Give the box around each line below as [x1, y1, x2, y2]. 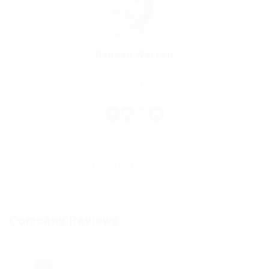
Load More [114, 160, 155, 171]
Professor [116, 65, 153, 74]
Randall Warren [95, 49, 174, 61]
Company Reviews [9, 213, 120, 228]
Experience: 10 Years [100, 80, 169, 89]
